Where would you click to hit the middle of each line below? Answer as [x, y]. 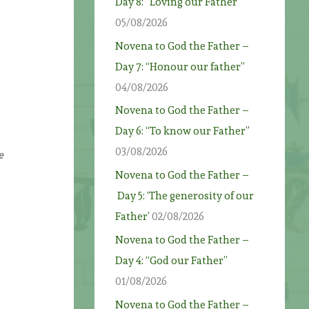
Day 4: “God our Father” [172, 260]
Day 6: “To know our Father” [183, 131]
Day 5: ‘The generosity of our [185, 196]
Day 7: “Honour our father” [180, 67]
